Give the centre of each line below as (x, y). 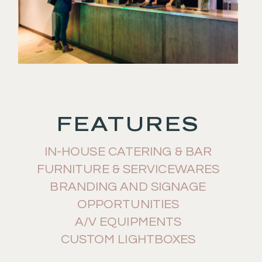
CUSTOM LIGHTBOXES (128, 240)
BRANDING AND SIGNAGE (128, 187)
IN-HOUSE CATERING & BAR (128, 152)
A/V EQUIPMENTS (128, 222)
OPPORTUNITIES (128, 205)
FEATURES (128, 124)
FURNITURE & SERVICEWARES (128, 170)
